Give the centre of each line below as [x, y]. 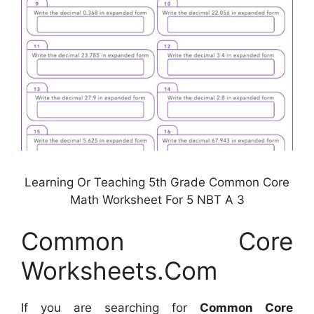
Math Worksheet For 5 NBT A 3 [157, 199]
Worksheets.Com [119, 271]
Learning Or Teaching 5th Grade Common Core [157, 182]
